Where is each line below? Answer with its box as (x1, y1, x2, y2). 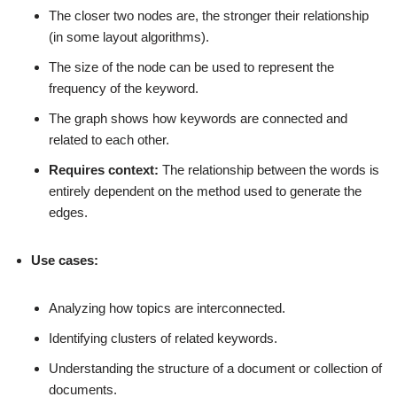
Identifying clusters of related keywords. (49, 331, 277, 346)
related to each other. (49, 132, 169, 148)
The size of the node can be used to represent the (49, 59, 334, 75)
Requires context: (49, 162, 159, 178)
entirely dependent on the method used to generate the (49, 183, 362, 199)
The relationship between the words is (159, 162, 379, 178)
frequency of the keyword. (49, 81, 198, 97)
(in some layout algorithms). (49, 29, 209, 45)
